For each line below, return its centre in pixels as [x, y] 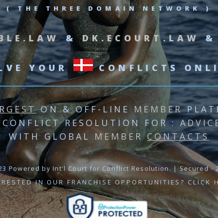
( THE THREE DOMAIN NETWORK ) [109, 9]
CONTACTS [178, 136]
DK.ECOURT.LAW [141, 38]
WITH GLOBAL [52, 136]
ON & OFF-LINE [85, 109]
